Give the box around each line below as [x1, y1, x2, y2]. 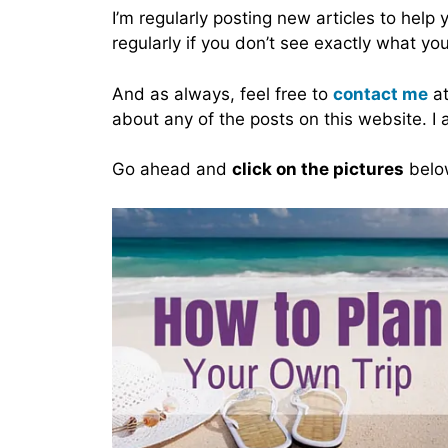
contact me [333, 83, 428, 104]
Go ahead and [112, 159, 232, 180]
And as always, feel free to [112, 83, 333, 104]
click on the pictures [232, 159, 404, 180]
